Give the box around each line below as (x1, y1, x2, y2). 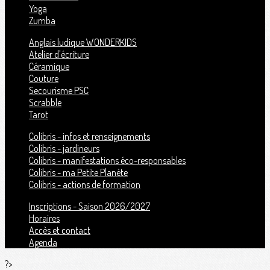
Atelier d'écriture (29, 48, 89, 60)
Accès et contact (29, 224, 90, 236)
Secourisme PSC (29, 84, 89, 96)
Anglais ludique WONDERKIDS (29, 36, 137, 48)
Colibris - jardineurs (29, 142, 99, 154)
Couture (29, 72, 58, 84)
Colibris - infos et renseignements (29, 130, 150, 142)
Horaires (29, 212, 60, 224)
